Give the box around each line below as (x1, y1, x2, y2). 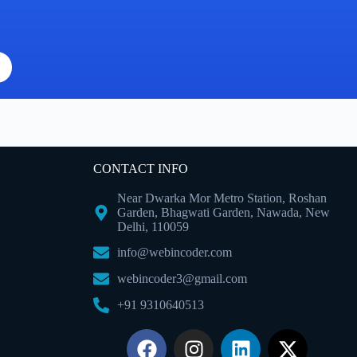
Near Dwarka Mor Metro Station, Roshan (117, 191, 327, 205)
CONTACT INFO (93, 162, 188, 175)
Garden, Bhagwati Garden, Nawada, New (117, 206, 330, 219)
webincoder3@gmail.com (117, 272, 247, 285)
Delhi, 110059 (117, 220, 189, 233)
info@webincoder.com (117, 245, 232, 259)
